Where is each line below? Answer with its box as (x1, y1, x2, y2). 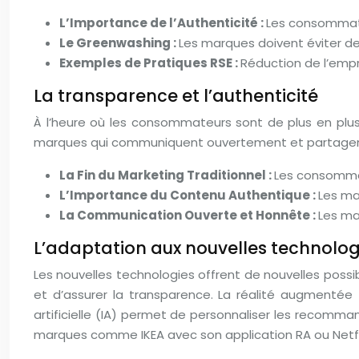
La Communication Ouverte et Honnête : (59, 207, 318, 224)
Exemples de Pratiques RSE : (59, 54, 240, 71)
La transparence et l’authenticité (34, 84, 318, 107)
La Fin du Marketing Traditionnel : (59, 167, 274, 184)
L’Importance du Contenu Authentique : (59, 187, 318, 204)
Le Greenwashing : (59, 34, 179, 51)
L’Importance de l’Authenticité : (59, 14, 266, 31)
